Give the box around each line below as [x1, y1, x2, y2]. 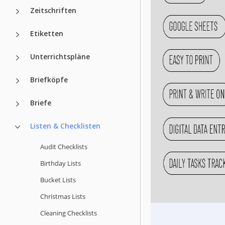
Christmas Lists [40, 191, 85, 201]
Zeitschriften [30, 5, 76, 15]
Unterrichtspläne [30, 51, 90, 61]
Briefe [30, 97, 51, 107]
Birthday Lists [40, 158, 81, 168]
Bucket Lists [40, 175, 76, 184]
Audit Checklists [40, 142, 87, 151]
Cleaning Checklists [40, 208, 97, 217]
